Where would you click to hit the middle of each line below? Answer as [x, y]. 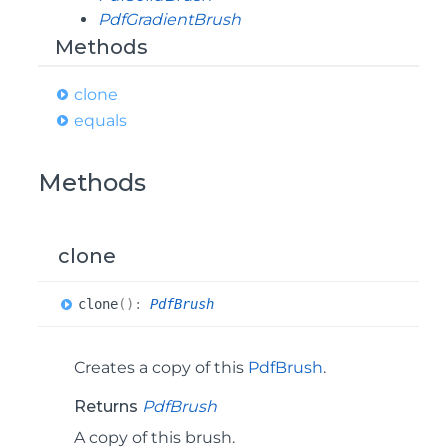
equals [100, 120]
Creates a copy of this [161, 367]
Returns [108, 406]
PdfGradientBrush [169, 19]
